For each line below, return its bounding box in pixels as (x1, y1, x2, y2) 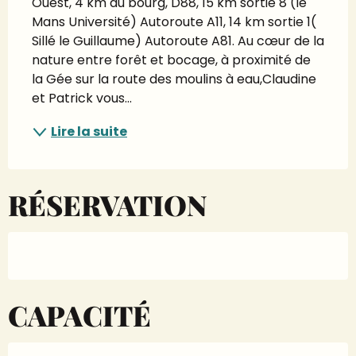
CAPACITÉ (8, 296, 151, 334)
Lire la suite (51, 122, 127, 141)
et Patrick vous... (32, 89, 132, 107)
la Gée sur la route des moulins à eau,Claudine (32, 70, 316, 88)
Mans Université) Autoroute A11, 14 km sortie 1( (32, 13, 316, 31)
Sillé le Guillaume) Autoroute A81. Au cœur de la (32, 32, 324, 50)
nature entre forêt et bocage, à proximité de (32, 51, 311, 69)
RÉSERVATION (8, 186, 207, 223)
